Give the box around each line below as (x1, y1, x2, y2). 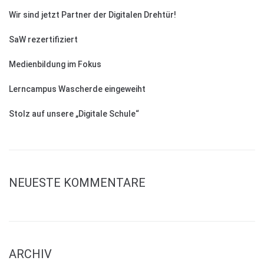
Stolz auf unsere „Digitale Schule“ (9, 109, 139, 119)
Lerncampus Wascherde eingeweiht (9, 84, 146, 94)
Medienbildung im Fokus (9, 60, 101, 70)
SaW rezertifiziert (9, 35, 78, 45)
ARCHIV (9, 247, 52, 262)
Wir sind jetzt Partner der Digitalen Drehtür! (9, 10, 176, 20)
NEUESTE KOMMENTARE (9, 176, 146, 190)
